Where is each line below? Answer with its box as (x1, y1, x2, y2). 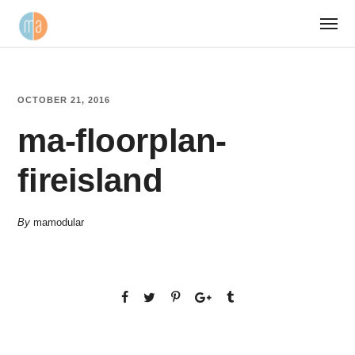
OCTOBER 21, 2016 (17, 95, 111, 105)
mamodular (33, 216, 85, 228)
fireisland (17, 162, 163, 199)
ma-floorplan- (17, 122, 227, 159)
